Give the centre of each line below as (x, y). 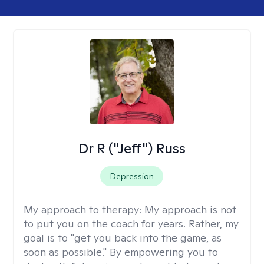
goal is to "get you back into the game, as (123, 238)
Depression (132, 176)
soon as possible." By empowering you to (121, 252)
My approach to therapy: (84, 209)
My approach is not (190, 209)
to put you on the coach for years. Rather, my (131, 224)
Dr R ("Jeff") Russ (132, 148)
